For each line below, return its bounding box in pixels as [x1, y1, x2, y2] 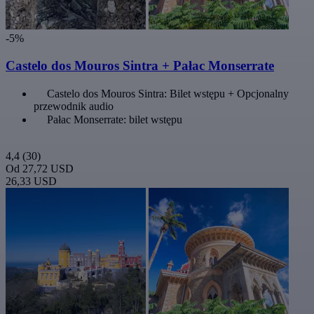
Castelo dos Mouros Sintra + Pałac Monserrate [6, 57, 274, 73]
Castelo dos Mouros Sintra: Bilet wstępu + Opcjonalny [47, 87, 289, 100]
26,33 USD [6, 175, 57, 187]
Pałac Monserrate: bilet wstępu [47, 113, 182, 125]
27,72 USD [22, 162, 74, 175]
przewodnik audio [34, 100, 114, 112]
